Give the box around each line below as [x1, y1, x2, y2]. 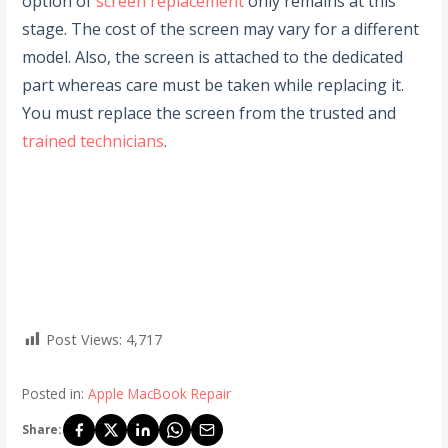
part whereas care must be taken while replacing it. [22, 74, 405, 97]
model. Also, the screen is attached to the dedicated [22, 46, 404, 69]
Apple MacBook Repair [88, 383, 232, 403]
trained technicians [22, 130, 165, 153]
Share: [22, 421, 62, 437]
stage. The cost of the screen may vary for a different [22, 18, 420, 41]
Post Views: [46, 330, 127, 350]
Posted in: [22, 383, 89, 403]
